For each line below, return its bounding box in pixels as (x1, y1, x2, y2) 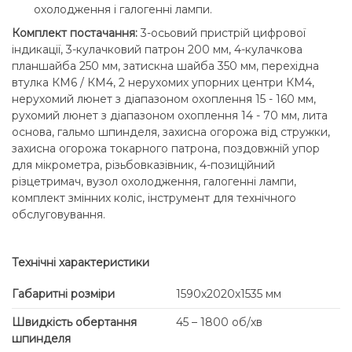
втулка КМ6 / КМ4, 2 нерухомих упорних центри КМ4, (12, 75, 314, 90)
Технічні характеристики (12, 255, 149, 269)
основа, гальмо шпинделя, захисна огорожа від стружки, (12, 124, 330, 139)
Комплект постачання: (12, 25, 137, 40)
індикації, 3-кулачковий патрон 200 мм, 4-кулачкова (12, 42, 302, 57)
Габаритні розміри (12, 287, 115, 302)
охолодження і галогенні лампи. (34, 2, 212, 17)
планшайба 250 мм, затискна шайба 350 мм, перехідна (12, 58, 319, 73)
